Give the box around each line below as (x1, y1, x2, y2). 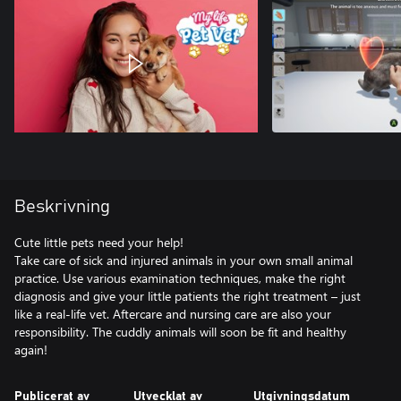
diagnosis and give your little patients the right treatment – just (14, 287, 361, 304)
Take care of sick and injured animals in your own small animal (14, 252, 353, 269)
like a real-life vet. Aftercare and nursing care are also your (14, 305, 331, 322)
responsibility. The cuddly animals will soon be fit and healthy (14, 323, 346, 340)
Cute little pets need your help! (14, 234, 183, 251)
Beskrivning (14, 198, 110, 216)
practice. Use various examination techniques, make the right (14, 269, 346, 286)
